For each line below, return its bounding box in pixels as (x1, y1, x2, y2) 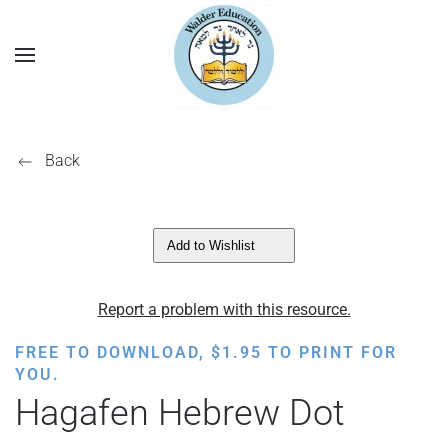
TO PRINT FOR (262, 343, 397, 362)
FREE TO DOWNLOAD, (15, 343, 211, 362)
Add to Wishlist (167, 238, 255, 253)
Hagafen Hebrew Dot (15, 392, 345, 434)
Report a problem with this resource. (97, 300, 351, 319)
